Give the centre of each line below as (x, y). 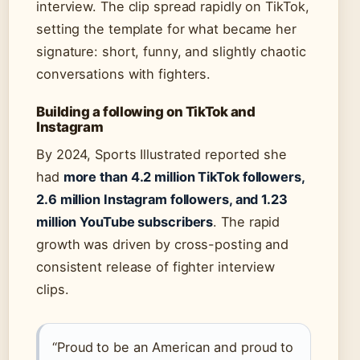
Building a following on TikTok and (146, 112)
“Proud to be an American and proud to (173, 348)
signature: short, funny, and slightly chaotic (171, 52)
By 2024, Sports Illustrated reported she (162, 155)
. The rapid (247, 222)
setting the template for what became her (166, 29)
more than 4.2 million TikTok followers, (184, 177)
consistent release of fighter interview (156, 267)
